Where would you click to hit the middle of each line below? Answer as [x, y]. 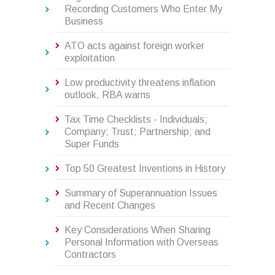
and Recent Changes [110, 206]
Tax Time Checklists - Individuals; [136, 120]
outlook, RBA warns [107, 95]
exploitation [90, 58]
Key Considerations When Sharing [137, 230]
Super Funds [92, 144]
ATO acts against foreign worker [134, 46]
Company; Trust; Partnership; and [137, 132]
